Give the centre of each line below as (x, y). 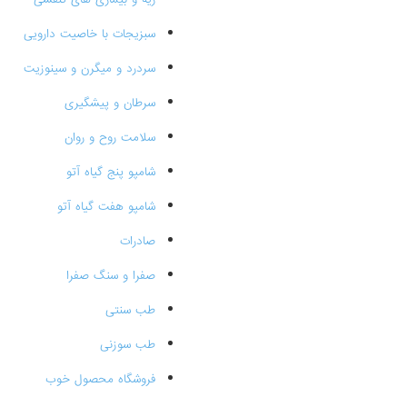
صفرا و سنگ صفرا (110, 276)
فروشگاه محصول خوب (100, 379)
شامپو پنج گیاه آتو (110, 172)
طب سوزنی (127, 345)
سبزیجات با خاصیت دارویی (89, 34)
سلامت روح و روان (109, 138)
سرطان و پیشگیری (109, 103)
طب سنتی (130, 310)
